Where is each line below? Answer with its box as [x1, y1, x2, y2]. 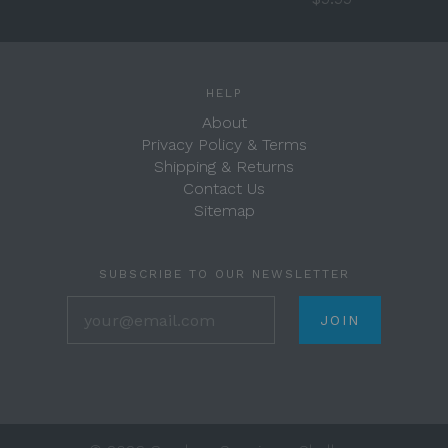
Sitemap [193, 201, 255, 220]
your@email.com [222, 296, 354, 315]
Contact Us [183, 179, 265, 198]
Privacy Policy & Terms [141, 135, 307, 154]
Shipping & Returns [154, 157, 294, 176]
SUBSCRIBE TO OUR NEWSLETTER [98, 267, 350, 281]
